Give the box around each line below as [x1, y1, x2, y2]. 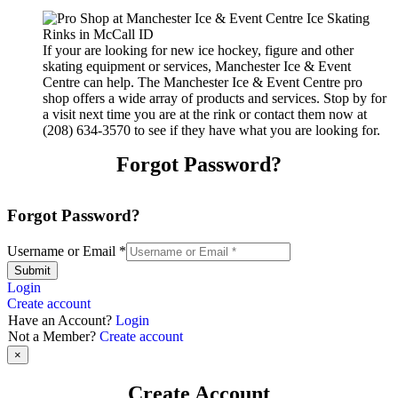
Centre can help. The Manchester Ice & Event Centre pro [43, 74, 362, 90]
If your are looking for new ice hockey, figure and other [43, 42, 354, 58]
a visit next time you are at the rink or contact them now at [43, 106, 367, 122]
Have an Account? [8, 313, 115, 329]
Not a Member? [8, 329, 99, 345]
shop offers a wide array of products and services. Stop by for [43, 90, 386, 106]
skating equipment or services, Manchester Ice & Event [43, 58, 351, 74]
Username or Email [7, 243, 119, 259]
